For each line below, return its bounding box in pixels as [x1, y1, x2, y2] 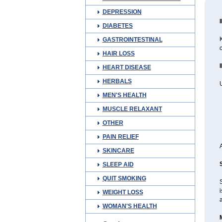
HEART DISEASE [102, 64, 151, 71]
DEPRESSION [102, 8, 142, 15]
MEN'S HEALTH [102, 92, 147, 99]
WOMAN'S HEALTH [102, 203, 157, 210]
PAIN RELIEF [102, 133, 139, 140]
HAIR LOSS [102, 50, 135, 57]
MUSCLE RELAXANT [102, 106, 162, 112]
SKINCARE [102, 147, 134, 154]
